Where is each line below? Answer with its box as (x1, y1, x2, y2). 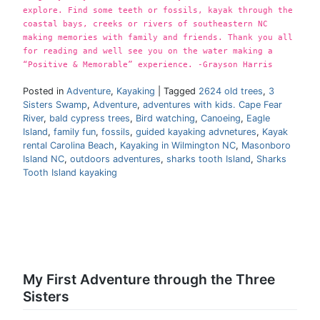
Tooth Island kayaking (23, 167, 117, 179)
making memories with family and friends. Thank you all (23, 33, 293, 43)
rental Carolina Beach (23, 140, 114, 151)
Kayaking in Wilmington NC (120, 140, 236, 151)
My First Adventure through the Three (23, 271, 275, 289)
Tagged (164, 86, 199, 97)
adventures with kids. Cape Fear (143, 99, 282, 111)
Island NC (23, 154, 64, 165)
